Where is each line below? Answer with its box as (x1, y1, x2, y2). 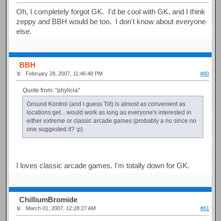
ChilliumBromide (19, 195, 78, 204)
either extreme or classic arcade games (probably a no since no (26, 117, 196, 124)
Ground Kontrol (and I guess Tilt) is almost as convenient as (26, 100, 185, 108)
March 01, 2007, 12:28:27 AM (26, 205, 96, 212)
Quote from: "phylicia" (22, 86, 80, 94)
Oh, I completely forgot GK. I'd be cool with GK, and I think (16, 7, 206, 16)
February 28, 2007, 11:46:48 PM (26, 71, 103, 77)
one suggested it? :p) (26, 125, 83, 133)
